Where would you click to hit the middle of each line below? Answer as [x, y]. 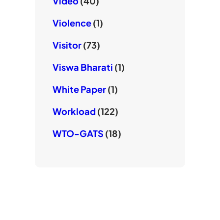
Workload [74, 111]
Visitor [67, 45]
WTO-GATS [78, 134]
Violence [72, 23]
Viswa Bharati [82, 67]
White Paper [79, 89]
